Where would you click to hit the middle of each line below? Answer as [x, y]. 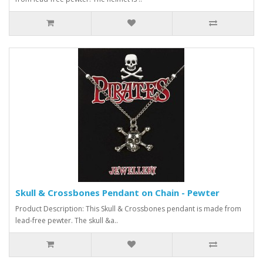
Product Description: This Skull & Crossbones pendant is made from [128, 208]
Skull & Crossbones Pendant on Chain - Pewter [117, 192]
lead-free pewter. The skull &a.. [67, 220]
